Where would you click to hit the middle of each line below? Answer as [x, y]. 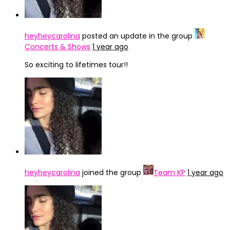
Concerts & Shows [57, 47]
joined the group [112, 172]
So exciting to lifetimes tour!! [76, 65]
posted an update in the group [137, 36]
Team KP [169, 172]
